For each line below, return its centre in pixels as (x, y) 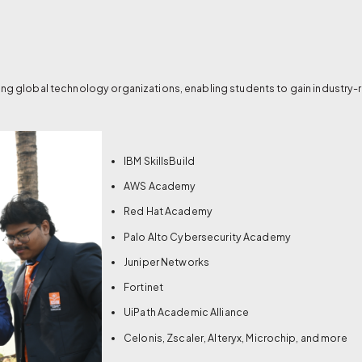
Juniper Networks (167, 261)
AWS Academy (160, 186)
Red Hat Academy (168, 211)
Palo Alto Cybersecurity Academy (207, 236)
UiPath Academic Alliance (187, 312)
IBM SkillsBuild (159, 160)
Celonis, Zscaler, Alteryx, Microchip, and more (236, 337)
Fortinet (144, 287)
